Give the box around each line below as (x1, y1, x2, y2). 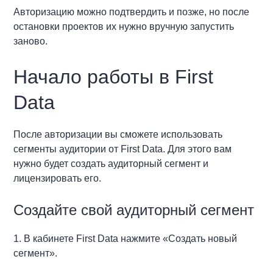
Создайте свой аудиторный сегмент (13, 201, 255, 218)
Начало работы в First (13, 65, 214, 88)
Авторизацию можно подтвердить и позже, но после (13, 6, 250, 17)
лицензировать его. (13, 172, 102, 183)
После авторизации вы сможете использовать (13, 129, 223, 140)
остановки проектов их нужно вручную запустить (13, 21, 235, 32)
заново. (13, 35, 48, 46)
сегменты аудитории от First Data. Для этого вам (13, 143, 232, 154)
